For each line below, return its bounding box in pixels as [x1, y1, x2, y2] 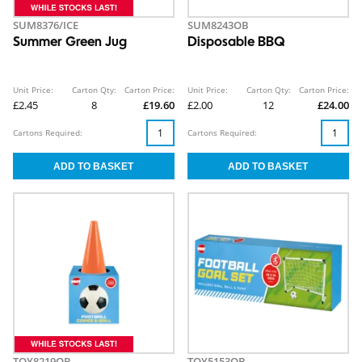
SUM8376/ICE [13, 18, 78, 33]
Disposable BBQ [187, 36, 285, 50]
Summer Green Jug [13, 36, 127, 50]
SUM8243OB [187, 18, 249, 33]
